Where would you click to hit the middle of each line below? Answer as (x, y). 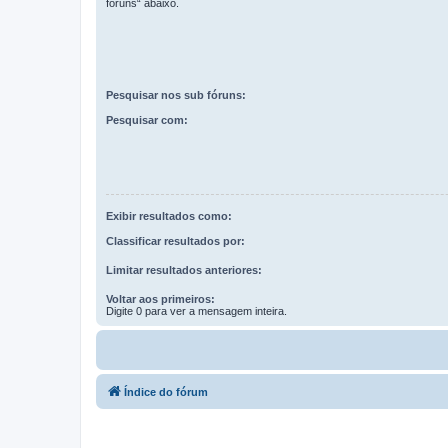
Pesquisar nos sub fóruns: (176, 95)
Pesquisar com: (147, 119)
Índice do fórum (166, 391)
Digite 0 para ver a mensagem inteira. (196, 310)
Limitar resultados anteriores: (184, 269)
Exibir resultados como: (169, 216)
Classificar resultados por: (175, 240)
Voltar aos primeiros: (160, 298)
